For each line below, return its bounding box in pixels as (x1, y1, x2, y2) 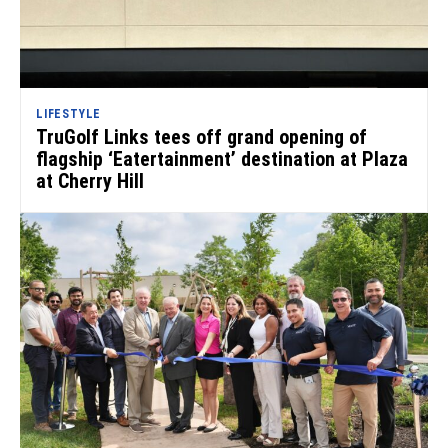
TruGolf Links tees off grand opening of (36, 124, 367, 149)
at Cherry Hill (36, 168, 144, 193)
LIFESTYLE (36, 106, 102, 121)
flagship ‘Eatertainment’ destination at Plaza (36, 146, 408, 171)
